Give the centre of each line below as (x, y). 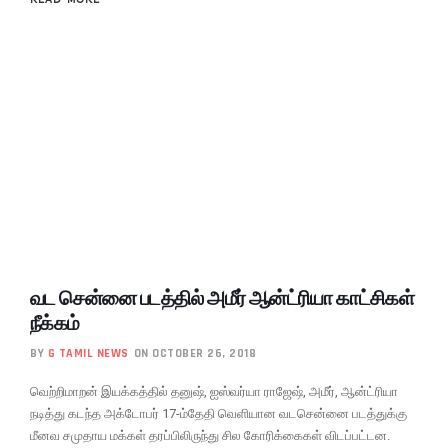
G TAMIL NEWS (88, 353)
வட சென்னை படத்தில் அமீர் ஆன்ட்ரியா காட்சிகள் (222, 297)
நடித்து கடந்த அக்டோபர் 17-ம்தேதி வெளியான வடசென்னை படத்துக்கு (218, 413)
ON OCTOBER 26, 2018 (194, 353)
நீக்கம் (55, 322)
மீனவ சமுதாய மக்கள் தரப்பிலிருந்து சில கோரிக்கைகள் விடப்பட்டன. (210, 435)
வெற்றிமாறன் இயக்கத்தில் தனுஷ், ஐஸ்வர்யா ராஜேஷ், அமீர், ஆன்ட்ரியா (214, 391)
